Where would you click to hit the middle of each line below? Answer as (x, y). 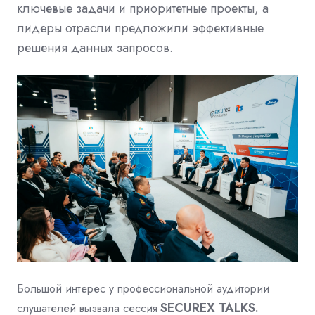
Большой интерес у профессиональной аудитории (143, 289)
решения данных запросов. (95, 47)
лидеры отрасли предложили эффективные (140, 28)
